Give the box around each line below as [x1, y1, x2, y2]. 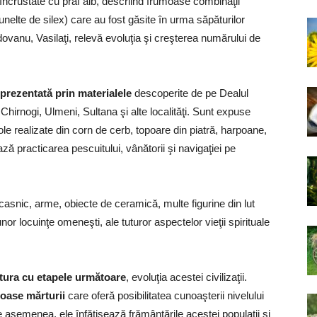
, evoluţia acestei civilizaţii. [126, 271, 247, 284]
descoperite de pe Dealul [132, 87, 248, 100]
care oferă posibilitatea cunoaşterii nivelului [65, 289, 264, 302]
